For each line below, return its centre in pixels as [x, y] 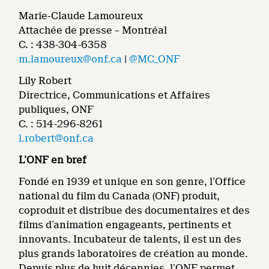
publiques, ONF [56, 110]
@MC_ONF [155, 59]
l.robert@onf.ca [56, 138]
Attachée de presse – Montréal [93, 30]
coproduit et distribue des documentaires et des [134, 210]
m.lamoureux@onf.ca [71, 59]
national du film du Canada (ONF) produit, [119, 196]
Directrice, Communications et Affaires [115, 95]
